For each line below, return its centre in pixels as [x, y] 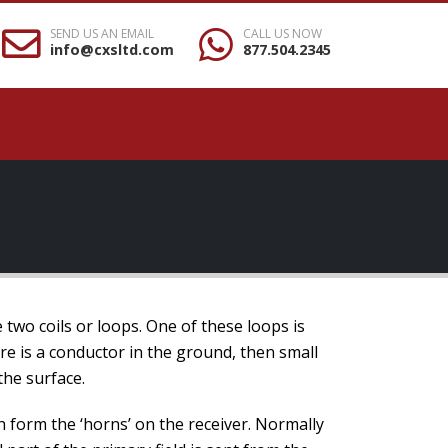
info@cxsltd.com [112, 49]
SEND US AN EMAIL [102, 33]
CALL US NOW [282, 33]
